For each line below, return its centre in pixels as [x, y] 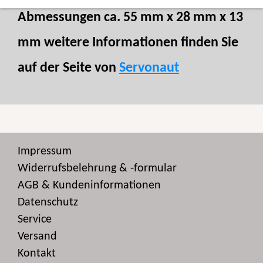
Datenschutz [48, 203]
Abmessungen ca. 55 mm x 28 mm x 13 [130, 18]
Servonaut [149, 68]
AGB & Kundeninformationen [89, 186]
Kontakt [37, 254]
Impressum [45, 151]
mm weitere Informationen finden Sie [128, 43]
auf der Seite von [68, 68]
